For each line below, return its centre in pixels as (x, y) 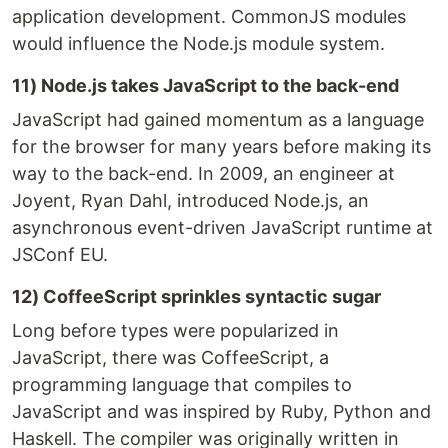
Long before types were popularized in (175, 331)
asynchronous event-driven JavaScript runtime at (222, 228)
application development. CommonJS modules (209, 17)
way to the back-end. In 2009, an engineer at (203, 174)
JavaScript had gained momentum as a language (218, 120)
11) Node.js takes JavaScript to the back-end (205, 86)
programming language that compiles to (182, 385)
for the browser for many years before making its (221, 147)
